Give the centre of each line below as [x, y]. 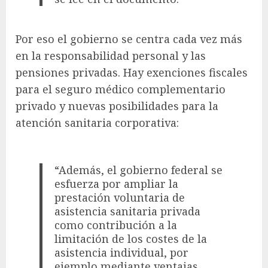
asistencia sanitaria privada [128, 211]
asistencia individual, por [122, 252]
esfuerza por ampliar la [117, 183]
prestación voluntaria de [120, 197]
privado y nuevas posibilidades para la [117, 106]
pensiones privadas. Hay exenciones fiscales [132, 72]
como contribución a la [116, 225]
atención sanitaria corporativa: [97, 122]
